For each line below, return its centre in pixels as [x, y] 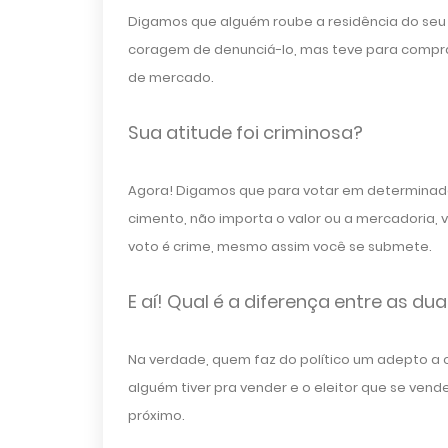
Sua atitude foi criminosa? [245, 132]
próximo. [156, 415]
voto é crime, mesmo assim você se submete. [279, 246]
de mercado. [170, 77]
